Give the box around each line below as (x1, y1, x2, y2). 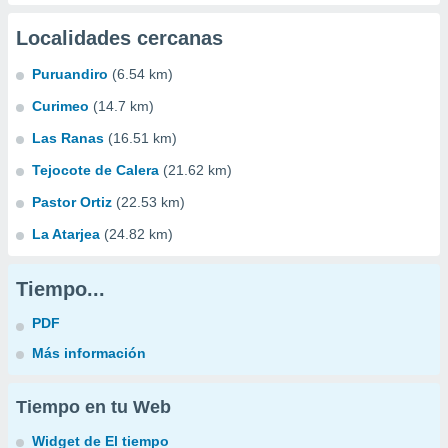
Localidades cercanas (16, 27, 223, 49)
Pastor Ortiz (32, 194, 112, 210)
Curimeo (32, 98, 89, 114)
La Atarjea (32, 226, 100, 242)
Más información (32, 345, 146, 361)
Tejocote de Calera (32, 162, 159, 178)
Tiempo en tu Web (16, 397, 171, 417)
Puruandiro (32, 66, 108, 82)
